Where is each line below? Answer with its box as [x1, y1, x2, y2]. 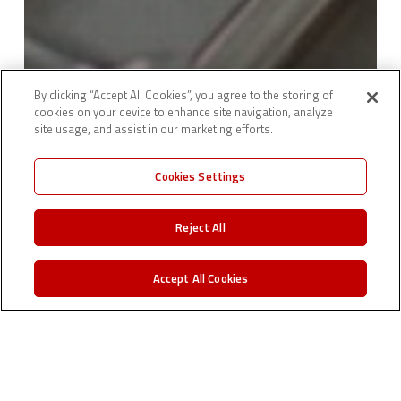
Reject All [175, 218, 226, 236]
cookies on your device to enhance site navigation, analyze [34, 103, 334, 121]
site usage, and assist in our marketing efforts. [34, 120, 274, 138]
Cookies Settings [155, 167, 246, 185]
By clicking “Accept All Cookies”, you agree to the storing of [34, 86, 334, 104]
